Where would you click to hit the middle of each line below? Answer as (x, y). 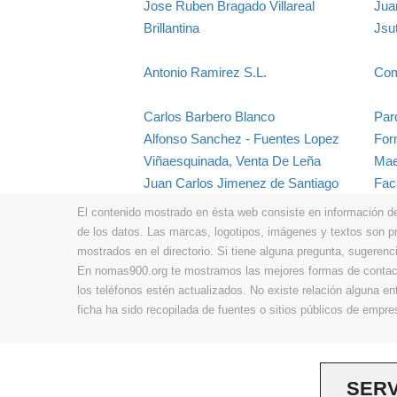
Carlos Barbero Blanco (209, 116)
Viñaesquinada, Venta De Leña (232, 160)
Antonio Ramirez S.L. (205, 72)
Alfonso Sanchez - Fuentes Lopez (241, 138)
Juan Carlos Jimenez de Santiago (241, 183)
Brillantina (171, 27)
